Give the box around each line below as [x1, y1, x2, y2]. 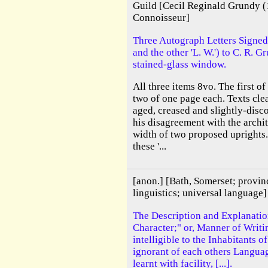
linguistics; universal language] [133, 187, 267, 199]
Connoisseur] [133, 12, 190, 24]
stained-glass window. [133, 58, 226, 70]
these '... [133, 140, 166, 152]
